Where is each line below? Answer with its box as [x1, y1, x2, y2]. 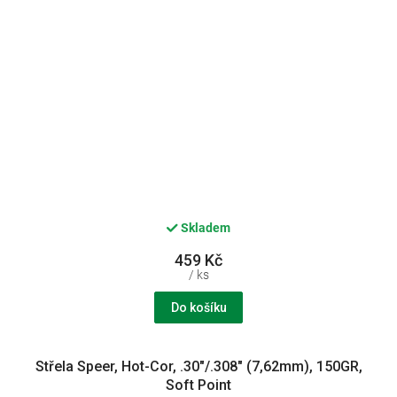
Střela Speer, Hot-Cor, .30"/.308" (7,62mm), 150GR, [35, 357, 362, 375]
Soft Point [166, 376, 231, 393]
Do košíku [170, 300, 227, 315]
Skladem [178, 221, 230, 236]
